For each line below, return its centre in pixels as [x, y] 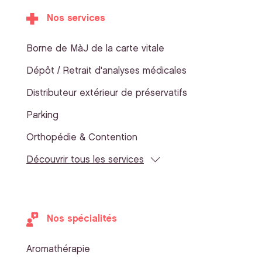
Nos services [76, 19]
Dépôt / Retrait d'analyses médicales [106, 71]
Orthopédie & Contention [82, 138]
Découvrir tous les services [85, 160]
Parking [42, 116]
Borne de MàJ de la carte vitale [95, 49]
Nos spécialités [82, 219]
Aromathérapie [58, 250]
